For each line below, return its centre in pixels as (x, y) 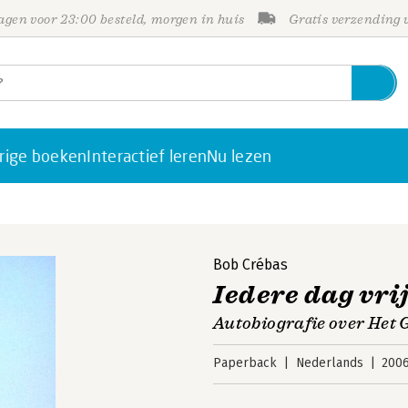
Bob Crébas (250, 265)
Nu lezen (240, 156)
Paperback (245, 363)
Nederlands (329, 363)
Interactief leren (147, 156)
